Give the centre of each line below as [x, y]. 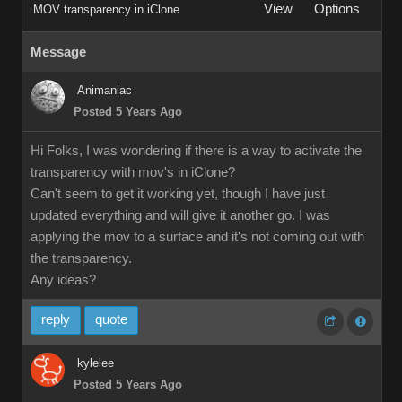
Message [58, 52]
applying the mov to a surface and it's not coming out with [197, 237]
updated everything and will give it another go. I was [180, 215]
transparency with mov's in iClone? [133, 172]
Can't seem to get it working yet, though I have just [178, 194]
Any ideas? [63, 280]
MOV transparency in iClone [106, 9]
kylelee [96, 363]
